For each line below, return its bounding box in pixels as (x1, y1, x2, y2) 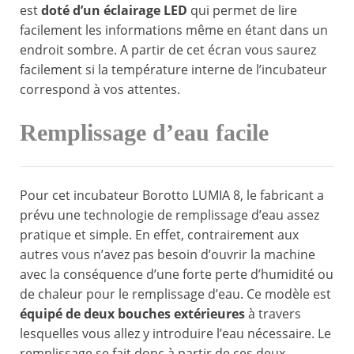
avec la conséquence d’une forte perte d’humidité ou (20, 265, 333, 284)
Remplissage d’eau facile (20, 119, 269, 147)
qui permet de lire (187, 2, 297, 20)
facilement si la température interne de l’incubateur (20, 61, 327, 79)
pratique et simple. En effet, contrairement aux (20, 226, 299, 244)
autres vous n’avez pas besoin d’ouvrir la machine (20, 246, 315, 264)
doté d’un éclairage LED (41, 2, 187, 20)
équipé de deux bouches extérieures (20, 305, 245, 323)
